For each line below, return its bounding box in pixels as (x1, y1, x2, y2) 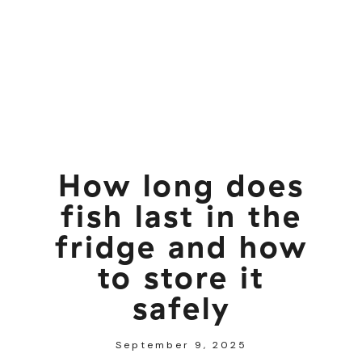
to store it (97, 257, 265, 297)
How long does (57, 165, 305, 204)
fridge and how (54, 226, 308, 266)
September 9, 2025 (115, 338, 247, 351)
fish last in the (60, 196, 302, 235)
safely (132, 288, 230, 327)
